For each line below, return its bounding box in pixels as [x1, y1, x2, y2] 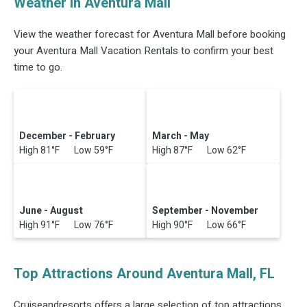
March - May [152, 129, 210, 144]
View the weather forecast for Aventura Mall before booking [14, 27, 286, 42]
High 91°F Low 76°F [19, 217, 114, 232]
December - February [19, 129, 116, 144]
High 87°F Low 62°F [152, 143, 247, 158]
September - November [152, 203, 259, 218]
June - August [19, 203, 84, 218]
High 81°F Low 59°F [19, 143, 114, 158]
